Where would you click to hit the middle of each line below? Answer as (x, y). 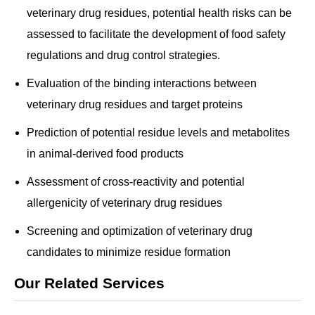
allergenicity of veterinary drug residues (124, 203)
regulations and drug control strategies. (123, 55)
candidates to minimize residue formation (129, 252)
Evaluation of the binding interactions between (142, 83)
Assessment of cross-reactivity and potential (136, 182)
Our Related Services (89, 283)
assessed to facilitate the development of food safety (156, 34)
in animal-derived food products (105, 154)
